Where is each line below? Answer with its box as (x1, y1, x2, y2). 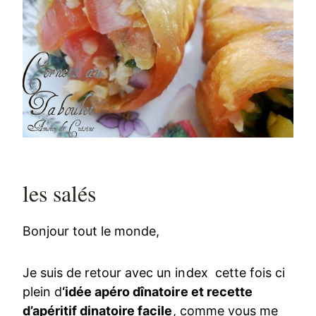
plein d (23, 284, 63, 299)
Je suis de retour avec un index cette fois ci (23, 265, 285, 280)
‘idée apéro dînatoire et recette (62, 284, 253, 299)
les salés (23, 177, 97, 208)
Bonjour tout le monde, (23, 223, 160, 238)
